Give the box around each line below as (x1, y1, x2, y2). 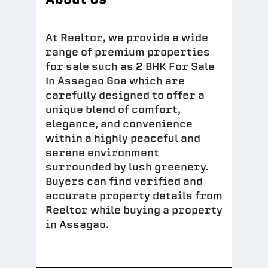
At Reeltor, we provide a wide (45, 31, 208, 45)
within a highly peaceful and (45, 132, 200, 145)
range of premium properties (45, 45, 210, 59)
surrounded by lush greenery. (45, 160, 209, 174)
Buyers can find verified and (45, 175, 203, 188)
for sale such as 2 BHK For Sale (45, 60, 215, 74)
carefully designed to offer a (45, 89, 205, 102)
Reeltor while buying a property (45, 203, 223, 217)
